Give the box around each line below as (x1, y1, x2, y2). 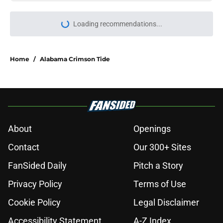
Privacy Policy (8, 179, 62, 190)
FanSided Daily (8, 160, 67, 171)
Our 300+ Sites (133, 142, 191, 153)
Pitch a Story (133, 160, 183, 171)
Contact (8, 142, 39, 153)
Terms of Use (133, 179, 186, 190)
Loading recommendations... (73, 20, 162, 28)
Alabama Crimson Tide (40, 55, 110, 63)
